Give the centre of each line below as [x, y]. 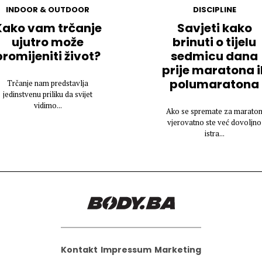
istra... [214, 134]
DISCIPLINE [214, 10]
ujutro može [48, 42]
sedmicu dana [214, 56]
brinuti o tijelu [214, 42]
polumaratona [214, 85]
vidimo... [48, 106]
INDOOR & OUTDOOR [48, 10]
